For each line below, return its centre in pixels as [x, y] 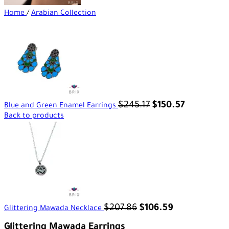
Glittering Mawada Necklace [54, 209]
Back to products [34, 117]
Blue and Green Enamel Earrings [61, 106]
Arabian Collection [64, 14]
